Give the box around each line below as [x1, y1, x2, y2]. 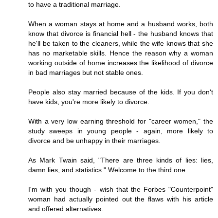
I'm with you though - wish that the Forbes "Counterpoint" [28, 185, 213, 193]
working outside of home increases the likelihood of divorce [28, 58, 213, 67]
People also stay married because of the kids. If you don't [28, 88, 213, 96]
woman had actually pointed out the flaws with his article [28, 195, 213, 203]
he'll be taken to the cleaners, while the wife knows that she [28, 39, 213, 47]
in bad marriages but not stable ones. [28, 68, 143, 76]
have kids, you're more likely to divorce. [28, 97, 149, 106]
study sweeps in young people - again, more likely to [28, 127, 213, 135]
